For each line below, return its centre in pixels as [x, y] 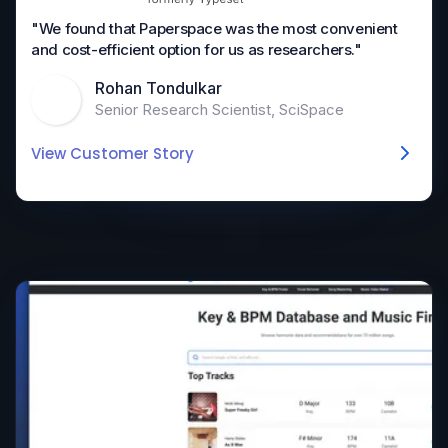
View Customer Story [112, 154]
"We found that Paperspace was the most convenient [214, 29]
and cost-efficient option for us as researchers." [196, 50]
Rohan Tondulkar [158, 87]
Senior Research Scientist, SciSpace [219, 109]
